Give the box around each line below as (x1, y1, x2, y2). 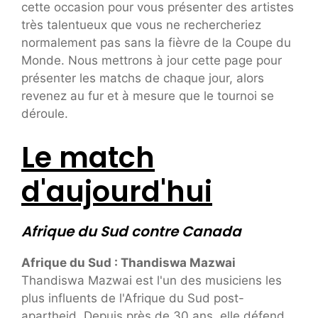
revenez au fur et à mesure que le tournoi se (21, 88, 274, 103)
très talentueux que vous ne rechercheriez (21, 17, 261, 32)
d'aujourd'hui (21, 172, 212, 212)
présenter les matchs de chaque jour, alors (21, 70, 264, 85)
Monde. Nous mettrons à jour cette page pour (21, 53, 282, 67)
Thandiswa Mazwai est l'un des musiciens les (21, 273, 282, 288)
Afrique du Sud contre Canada (21, 221, 241, 242)
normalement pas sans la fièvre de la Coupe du (21, 35, 291, 50)
